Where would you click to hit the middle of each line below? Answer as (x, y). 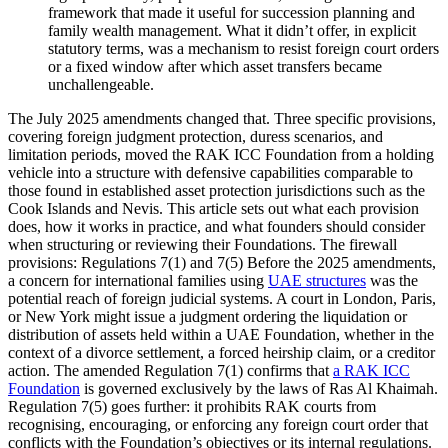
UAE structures (317, 281)
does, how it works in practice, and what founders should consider (216, 227)
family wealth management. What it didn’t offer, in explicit (232, 31)
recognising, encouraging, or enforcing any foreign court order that (218, 425)
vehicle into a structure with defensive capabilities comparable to (210, 173)
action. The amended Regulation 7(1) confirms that (170, 371)
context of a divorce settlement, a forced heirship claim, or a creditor (221, 353)
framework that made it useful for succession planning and (231, 13)
